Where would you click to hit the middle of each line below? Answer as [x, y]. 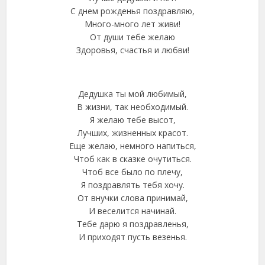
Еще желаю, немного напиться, [132, 146]
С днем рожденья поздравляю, [132, 11]
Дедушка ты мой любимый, [132, 94]
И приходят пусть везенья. [132, 237]
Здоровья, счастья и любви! [132, 50]
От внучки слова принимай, [132, 198]
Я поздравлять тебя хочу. [132, 185]
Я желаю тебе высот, [132, 120]
